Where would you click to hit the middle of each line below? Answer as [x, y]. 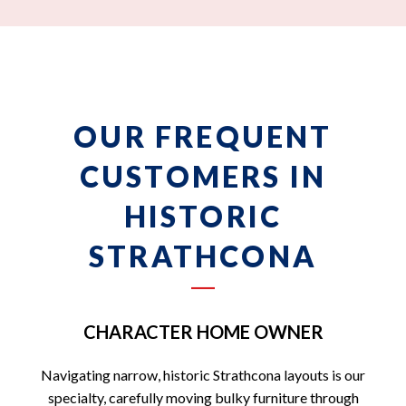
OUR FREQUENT [203, 137]
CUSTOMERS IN [203, 177]
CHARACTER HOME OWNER [203, 331]
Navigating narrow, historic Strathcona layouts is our [203, 374]
